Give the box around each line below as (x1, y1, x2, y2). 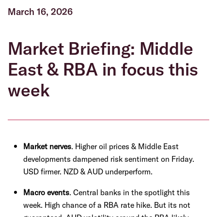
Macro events (23, 187, 69, 197)
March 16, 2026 (8, 6, 73, 17)
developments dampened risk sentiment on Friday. (23, 154, 194, 164)
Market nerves (23, 141, 71, 151)
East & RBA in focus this (8, 58, 198, 80)
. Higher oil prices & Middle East (71, 141, 179, 151)
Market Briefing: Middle (8, 37, 193, 59)
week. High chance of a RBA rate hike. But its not (23, 200, 190, 210)
